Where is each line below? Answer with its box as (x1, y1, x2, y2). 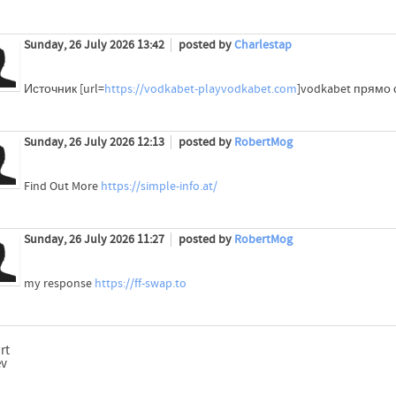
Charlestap (233, 38, 292, 53)
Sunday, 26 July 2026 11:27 (23, 232, 167, 247)
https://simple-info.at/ (100, 179, 217, 194)
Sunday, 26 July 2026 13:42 (23, 38, 167, 53)
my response (23, 277, 95, 292)
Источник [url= (23, 82, 104, 97)
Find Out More (23, 179, 101, 194)
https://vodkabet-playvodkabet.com (103, 82, 297, 97)
